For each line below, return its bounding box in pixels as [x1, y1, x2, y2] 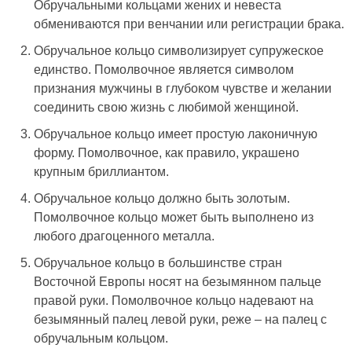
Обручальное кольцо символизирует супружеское [34, 43, 324, 57]
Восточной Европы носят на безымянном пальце [34, 274, 321, 288]
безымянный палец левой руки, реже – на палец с [34, 312, 327, 326]
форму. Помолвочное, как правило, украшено [34, 145, 299, 159]
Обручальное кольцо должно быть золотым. [34, 191, 290, 205]
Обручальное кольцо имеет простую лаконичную [34, 126, 317, 141]
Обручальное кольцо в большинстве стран [34, 255, 282, 269]
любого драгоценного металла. [34, 229, 214, 243]
